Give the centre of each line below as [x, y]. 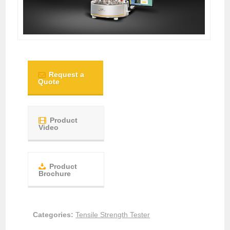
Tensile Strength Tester [113, 214]
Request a [67, 74]
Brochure [55, 173]
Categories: [53, 214]
